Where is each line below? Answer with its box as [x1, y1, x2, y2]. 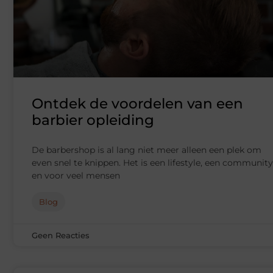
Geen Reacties [32, 230, 90, 241]
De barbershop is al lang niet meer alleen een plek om [32, 144, 261, 156]
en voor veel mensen [32, 170, 120, 182]
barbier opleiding [32, 112, 154, 129]
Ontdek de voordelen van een [32, 95, 243, 113]
